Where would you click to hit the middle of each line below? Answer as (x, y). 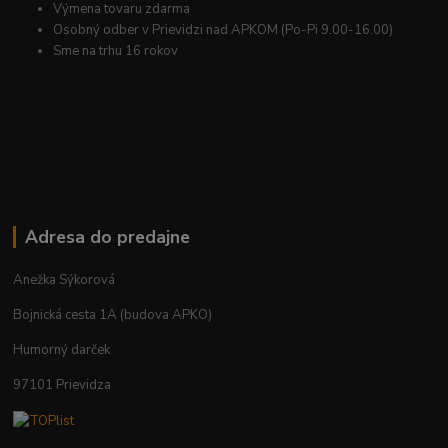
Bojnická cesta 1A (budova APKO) (113, 315)
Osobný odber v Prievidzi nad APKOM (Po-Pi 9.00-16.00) (223, 30)
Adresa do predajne (107, 237)
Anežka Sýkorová (64, 280)
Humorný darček (62, 350)
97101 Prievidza (62, 385)
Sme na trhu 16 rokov (116, 51)
